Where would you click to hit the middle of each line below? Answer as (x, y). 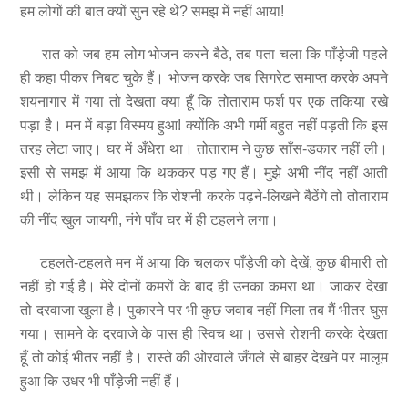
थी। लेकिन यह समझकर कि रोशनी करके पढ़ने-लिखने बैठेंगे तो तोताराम (204, 196)
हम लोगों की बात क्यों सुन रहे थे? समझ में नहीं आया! (153, 12)
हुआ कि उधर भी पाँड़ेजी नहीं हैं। (101, 381)
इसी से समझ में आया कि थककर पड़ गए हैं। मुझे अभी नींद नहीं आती (204, 173)
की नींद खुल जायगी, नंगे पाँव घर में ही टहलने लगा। (150, 220)
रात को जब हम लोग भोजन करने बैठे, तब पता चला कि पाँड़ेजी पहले (204, 54)
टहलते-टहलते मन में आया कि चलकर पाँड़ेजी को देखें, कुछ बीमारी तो (204, 262)
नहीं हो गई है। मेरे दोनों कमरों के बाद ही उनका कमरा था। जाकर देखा (204, 286)
